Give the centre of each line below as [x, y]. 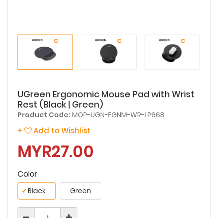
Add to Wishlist [61, 130]
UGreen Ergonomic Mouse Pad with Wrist [106, 94]
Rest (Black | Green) [60, 104]
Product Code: [44, 115]
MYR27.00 [56, 151]
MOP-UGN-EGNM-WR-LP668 [118, 115]
